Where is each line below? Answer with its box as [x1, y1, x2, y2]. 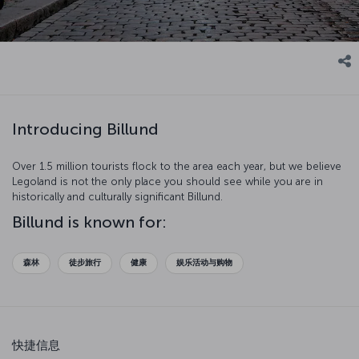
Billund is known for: [12, 212, 167, 232]
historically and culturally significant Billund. [12, 191, 223, 204]
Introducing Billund [12, 119, 159, 139]
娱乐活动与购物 [176, 257, 232, 268]
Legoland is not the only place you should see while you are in [12, 175, 323, 188]
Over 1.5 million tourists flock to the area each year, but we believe [12, 160, 341, 173]
